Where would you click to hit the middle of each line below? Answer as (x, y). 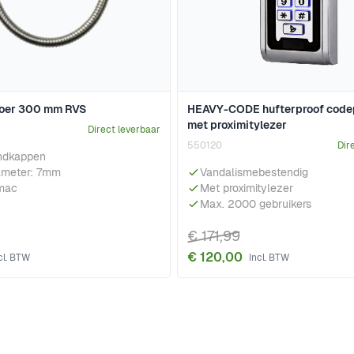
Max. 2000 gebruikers (256, 204)
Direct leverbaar (124, 130)
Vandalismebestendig (254, 173)
